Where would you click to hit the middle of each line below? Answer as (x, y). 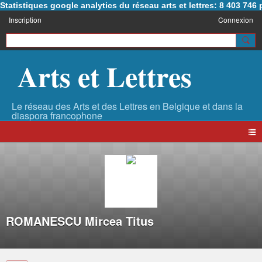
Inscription (25, 20)
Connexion (236, 20)
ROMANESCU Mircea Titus (80, 221)
